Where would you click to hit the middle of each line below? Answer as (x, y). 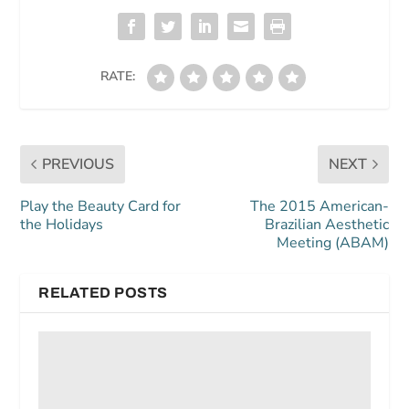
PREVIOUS (79, 164)
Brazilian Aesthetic (326, 224)
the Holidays (62, 224)
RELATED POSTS (103, 292)
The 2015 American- (319, 206)
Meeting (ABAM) (332, 242)
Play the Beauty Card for (101, 206)
